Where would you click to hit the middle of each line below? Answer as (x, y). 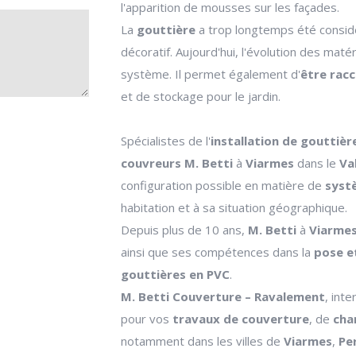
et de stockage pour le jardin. (201, 96)
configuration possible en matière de (223, 185)
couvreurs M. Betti (177, 163)
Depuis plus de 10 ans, (184, 230)
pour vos (147, 319)
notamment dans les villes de (201, 341)
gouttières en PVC (175, 274)
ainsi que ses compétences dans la (217, 252)
